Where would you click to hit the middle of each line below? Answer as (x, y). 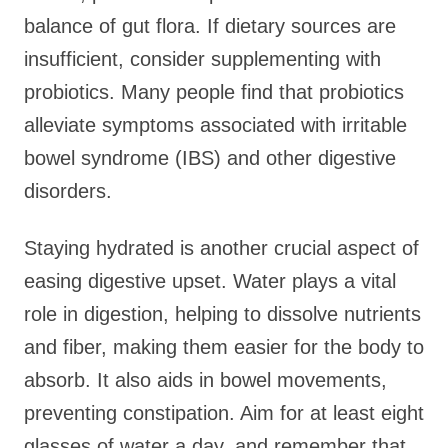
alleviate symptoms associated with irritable (215, 125)
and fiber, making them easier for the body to (224, 347)
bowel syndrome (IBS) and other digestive (210, 158)
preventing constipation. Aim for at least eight (224, 413)
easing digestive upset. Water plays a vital (210, 281)
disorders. (68, 191)
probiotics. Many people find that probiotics (214, 92)
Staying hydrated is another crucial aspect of (221, 248)
